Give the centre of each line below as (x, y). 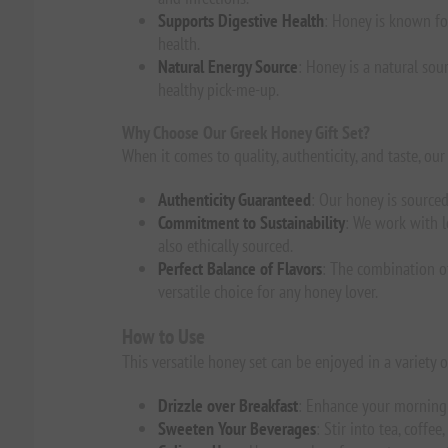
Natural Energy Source (227, 66)
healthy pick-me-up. (218, 89)
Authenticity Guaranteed (234, 199)
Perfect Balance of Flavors (239, 268)
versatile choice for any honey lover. (267, 291)
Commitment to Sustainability (251, 222)
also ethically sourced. (225, 245)
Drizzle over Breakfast (227, 405)
